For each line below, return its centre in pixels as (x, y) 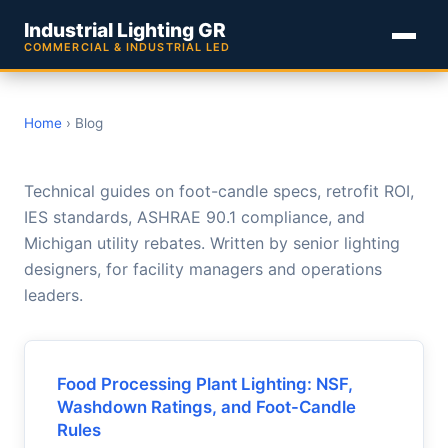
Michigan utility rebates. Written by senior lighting (212, 243)
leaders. (53, 295)
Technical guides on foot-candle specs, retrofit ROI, (219, 191)
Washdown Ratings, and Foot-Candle (206, 407)
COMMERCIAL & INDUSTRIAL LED (127, 47)
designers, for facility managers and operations (203, 269)
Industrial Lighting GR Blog (223, 160)
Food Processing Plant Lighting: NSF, (205, 384)
